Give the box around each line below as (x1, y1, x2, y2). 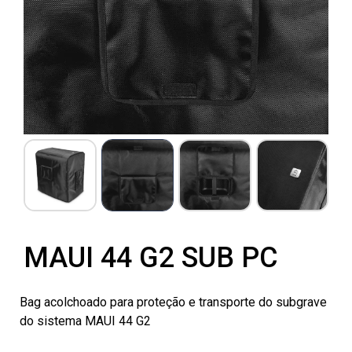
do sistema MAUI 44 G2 (20, 313, 151, 329)
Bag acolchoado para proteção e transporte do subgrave (20, 295, 327, 310)
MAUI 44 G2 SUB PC (24, 241, 278, 275)
